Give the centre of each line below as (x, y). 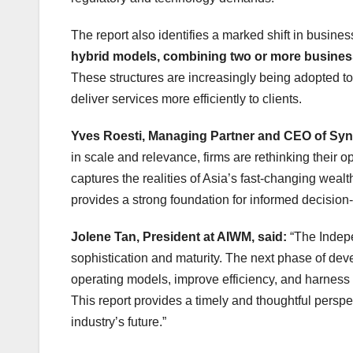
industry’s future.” (119, 322)
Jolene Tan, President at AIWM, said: (180, 237)
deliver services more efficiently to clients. (186, 99)
